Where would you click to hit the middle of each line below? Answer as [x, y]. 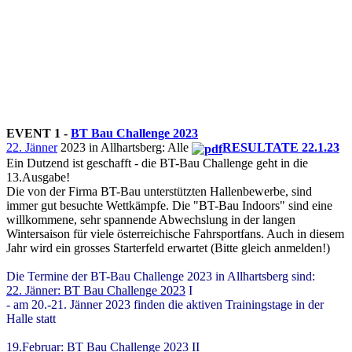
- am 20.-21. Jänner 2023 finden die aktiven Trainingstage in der [165, 304]
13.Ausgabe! [38, 177]
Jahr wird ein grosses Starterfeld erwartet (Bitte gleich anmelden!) [168, 247]
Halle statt [31, 318]
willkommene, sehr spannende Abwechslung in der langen [151, 219]
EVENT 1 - [38, 134]
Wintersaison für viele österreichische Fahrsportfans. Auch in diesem [175, 233]
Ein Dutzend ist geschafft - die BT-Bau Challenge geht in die [157, 163]
